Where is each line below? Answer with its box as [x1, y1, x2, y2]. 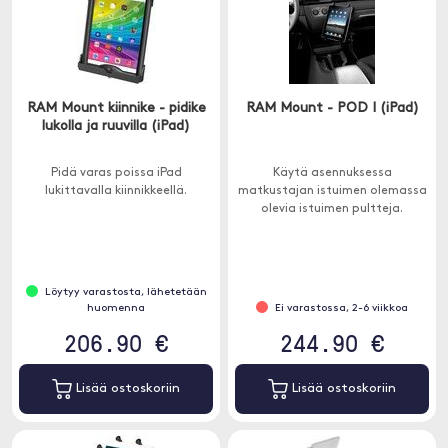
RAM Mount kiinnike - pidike [26, 101, 206, 116]
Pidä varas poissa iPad [50, 167, 182, 179]
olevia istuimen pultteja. [261, 203, 403, 215]
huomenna [87, 303, 145, 314]
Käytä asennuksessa [272, 167, 392, 179]
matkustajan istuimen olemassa [237, 185, 427, 197]
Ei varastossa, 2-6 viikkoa [275, 303, 408, 314]
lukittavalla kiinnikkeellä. [45, 185, 187, 197]
